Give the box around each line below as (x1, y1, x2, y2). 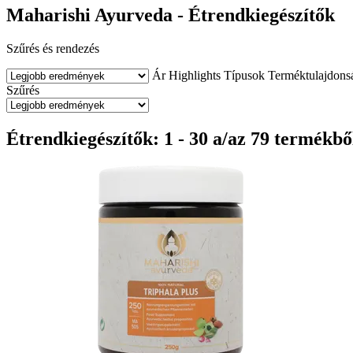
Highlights (169, 68, 221, 82)
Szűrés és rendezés (6, 41, 99, 55)
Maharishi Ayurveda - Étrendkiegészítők (6, 4, 335, 25)
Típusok (224, 68, 265, 82)
